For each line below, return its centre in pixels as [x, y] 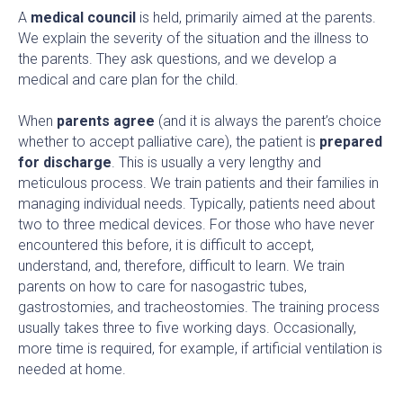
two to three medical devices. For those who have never [196, 224]
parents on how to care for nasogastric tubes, [162, 286]
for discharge [65, 162]
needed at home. [72, 369]
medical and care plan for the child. [128, 79]
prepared [351, 141]
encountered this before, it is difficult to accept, [166, 245]
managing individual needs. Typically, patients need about [197, 203]
